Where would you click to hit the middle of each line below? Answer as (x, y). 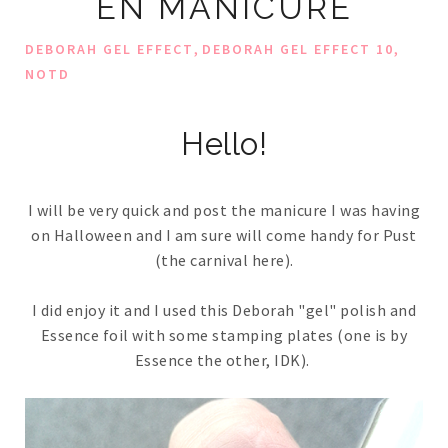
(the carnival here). (224, 260)
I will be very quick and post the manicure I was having (224, 210)
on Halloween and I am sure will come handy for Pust (224, 235)
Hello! (224, 144)
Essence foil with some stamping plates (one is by (224, 335)
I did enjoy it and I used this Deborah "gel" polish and (224, 310)
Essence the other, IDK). (224, 360)
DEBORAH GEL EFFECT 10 (298, 49)
